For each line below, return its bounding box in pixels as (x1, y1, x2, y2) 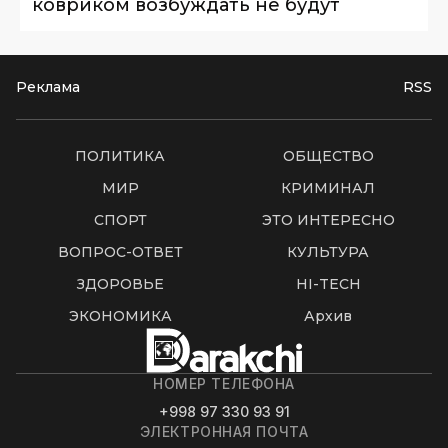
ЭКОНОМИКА (68, 307, 172, 326)
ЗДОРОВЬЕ (76, 275, 164, 294)
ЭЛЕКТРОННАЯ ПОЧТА (139, 423, 309, 441)
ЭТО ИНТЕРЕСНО (261, 211, 395, 230)
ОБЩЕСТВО (282, 147, 374, 166)
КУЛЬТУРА (287, 243, 369, 262)
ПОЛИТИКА (75, 147, 165, 166)
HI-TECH (295, 275, 361, 294)
